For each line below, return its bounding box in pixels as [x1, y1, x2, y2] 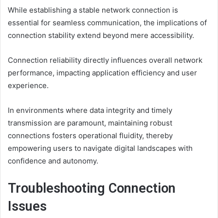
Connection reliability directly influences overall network [8, 55, 202, 65]
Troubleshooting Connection [8, 180, 176, 196]
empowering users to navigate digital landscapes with [8, 143, 193, 153]
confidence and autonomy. [8, 156, 98, 165]
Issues [8, 198, 47, 214]
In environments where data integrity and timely [8, 105, 172, 115]
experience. [8, 80, 49, 90]
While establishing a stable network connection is [8, 5, 178, 15]
